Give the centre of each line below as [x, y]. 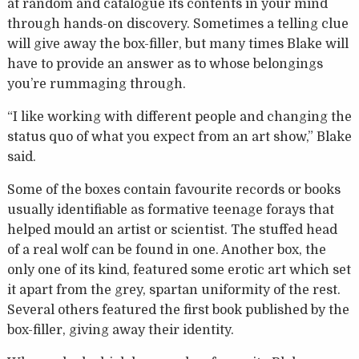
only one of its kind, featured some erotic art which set [179, 270]
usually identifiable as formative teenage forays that [170, 210]
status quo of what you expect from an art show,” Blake [179, 137]
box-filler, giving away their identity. [120, 331]
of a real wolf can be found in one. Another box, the [166, 250]
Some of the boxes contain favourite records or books [173, 190]
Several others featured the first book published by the [178, 311]
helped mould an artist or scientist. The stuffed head [172, 230]
